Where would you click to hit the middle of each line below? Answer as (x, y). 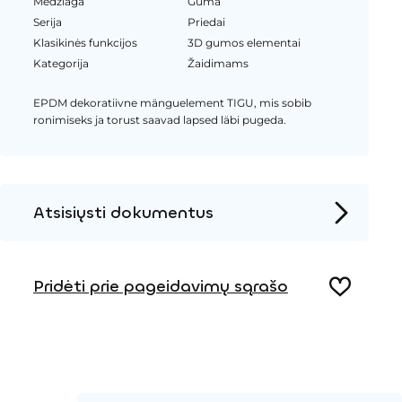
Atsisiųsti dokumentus (123, 212)
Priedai (207, 22)
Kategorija (61, 64)
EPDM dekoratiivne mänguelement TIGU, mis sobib (172, 103)
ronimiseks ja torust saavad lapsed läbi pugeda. (159, 120)
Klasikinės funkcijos (85, 42)
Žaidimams (218, 64)
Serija (47, 22)
